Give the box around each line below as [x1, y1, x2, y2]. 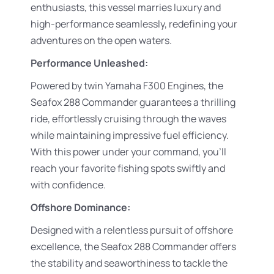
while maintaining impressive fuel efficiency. [31, 128, 229, 142]
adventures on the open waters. [31, 34, 172, 47]
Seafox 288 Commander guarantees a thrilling [31, 95, 235, 109]
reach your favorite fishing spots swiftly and [31, 161, 225, 175]
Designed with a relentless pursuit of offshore [31, 223, 233, 237]
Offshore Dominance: [31, 201, 130, 214]
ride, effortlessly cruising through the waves [31, 112, 226, 125]
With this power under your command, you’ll [31, 145, 226, 158]
